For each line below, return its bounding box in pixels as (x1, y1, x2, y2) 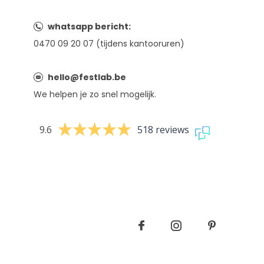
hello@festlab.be (48, 71, 126, 83)
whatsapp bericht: (48, 21, 131, 32)
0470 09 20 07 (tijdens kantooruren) (34, 38, 184, 49)
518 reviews (137, 123, 189, 136)
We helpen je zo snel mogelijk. (34, 88, 156, 100)
